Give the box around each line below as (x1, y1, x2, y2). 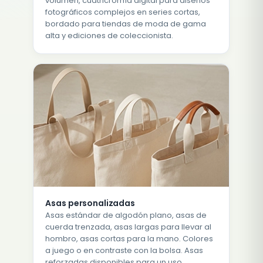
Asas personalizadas (45, 197, 135, 209)
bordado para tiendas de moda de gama (45, 18, 207, 30)
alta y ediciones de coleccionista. (45, 30, 174, 42)
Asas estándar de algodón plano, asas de (45, 209, 207, 221)
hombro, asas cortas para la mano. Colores (45, 232, 214, 244)
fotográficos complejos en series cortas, (45, 6, 201, 18)
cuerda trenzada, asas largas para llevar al (45, 221, 212, 232)
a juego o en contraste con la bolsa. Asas (45, 244, 204, 256)
